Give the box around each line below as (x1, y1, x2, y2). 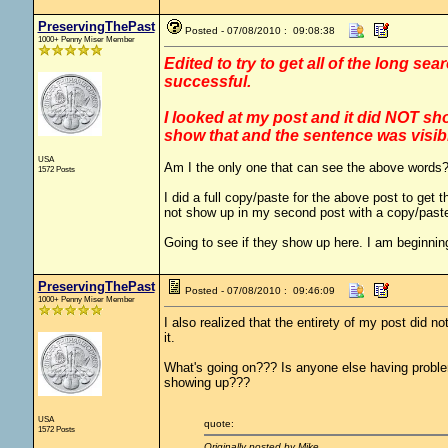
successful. (163, 73, 251, 90)
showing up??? (163, 375, 250, 390)
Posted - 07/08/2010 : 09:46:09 (184, 285, 335, 296)
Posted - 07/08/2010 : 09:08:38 (184, 25, 335, 36)
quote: (203, 418, 234, 429)
